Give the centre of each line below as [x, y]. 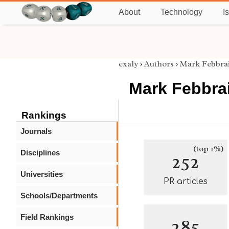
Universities [42, 174]
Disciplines [40, 153]
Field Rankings [47, 217]
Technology [181, 12]
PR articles [186, 181]
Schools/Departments [59, 196]
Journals [36, 131]
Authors [159, 64]
